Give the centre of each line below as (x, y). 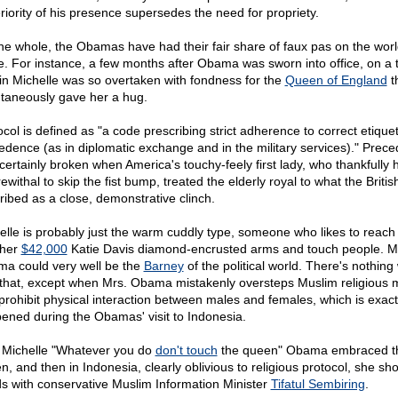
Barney (163, 266)
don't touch (186, 350)
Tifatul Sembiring (318, 384)
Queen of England (336, 80)
